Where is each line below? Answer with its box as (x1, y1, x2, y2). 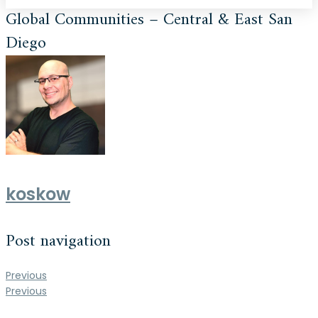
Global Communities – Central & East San (6, 5, 292, 35)
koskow (6, 182, 70, 206)
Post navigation (6, 226, 111, 256)
